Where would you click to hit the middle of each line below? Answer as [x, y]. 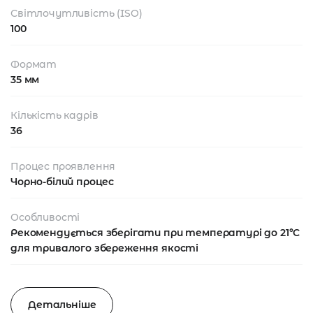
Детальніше [62, 305]
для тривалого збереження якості [105, 248]
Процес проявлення [63, 167]
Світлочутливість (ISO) [77, 14]
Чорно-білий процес [63, 182]
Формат [34, 65]
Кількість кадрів [54, 116]
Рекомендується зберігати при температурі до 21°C [155, 233]
